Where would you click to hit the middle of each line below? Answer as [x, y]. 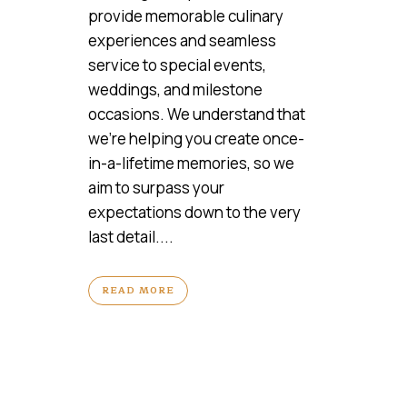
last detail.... [131, 236]
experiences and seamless [182, 40]
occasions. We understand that [197, 114]
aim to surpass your [156, 187]
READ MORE [138, 290]
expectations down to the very [194, 212]
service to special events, [177, 65]
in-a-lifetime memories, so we [191, 163]
